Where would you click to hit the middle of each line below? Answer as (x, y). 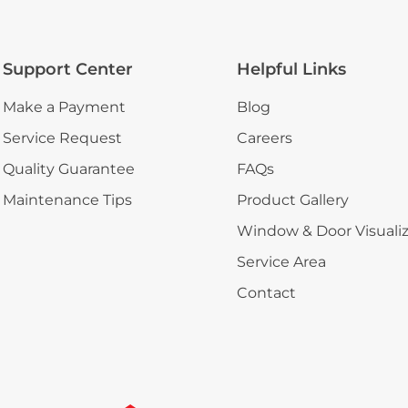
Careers (265, 138)
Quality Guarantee (68, 169)
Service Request (62, 138)
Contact (267, 293)
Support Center (67, 70)
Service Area (282, 262)
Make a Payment (64, 107)
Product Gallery (293, 200)
